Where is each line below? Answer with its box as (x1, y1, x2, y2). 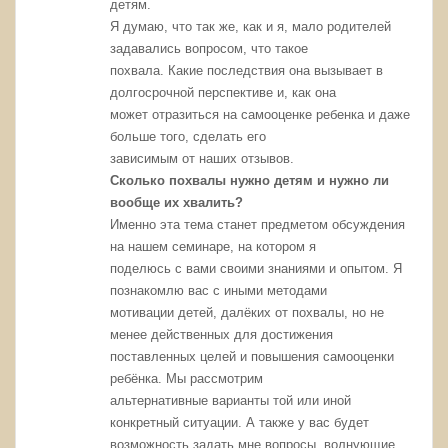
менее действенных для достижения (110, 327, 334, 343)
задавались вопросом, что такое (110, 41, 309, 57)
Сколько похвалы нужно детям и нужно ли (110, 173, 390, 189)
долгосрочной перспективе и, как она (110, 85, 337, 101)
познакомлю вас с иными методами (110, 283, 328, 299)
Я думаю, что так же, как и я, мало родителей (110, 19, 392, 35)
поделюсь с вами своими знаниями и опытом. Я (110, 261, 403, 277)
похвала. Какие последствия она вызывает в (110, 63, 384, 79)
